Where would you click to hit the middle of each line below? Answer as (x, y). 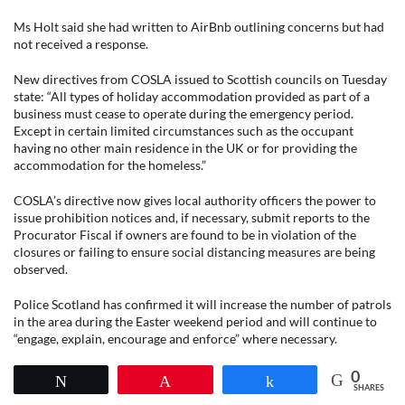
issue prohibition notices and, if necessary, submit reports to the (192, 217)
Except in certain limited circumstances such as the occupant (184, 131)
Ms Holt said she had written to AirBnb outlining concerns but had (199, 27)
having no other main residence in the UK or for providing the (185, 148)
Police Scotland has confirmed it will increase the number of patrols (202, 304)
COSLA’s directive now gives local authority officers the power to (195, 200)
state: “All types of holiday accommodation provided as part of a (192, 96)
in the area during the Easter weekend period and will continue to (195, 321)
